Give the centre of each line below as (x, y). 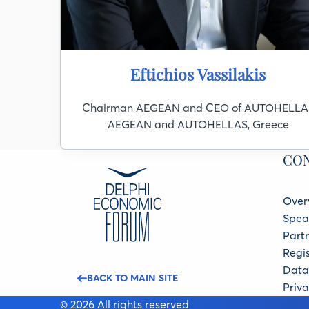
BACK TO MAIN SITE (132, 278)
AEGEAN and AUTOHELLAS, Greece (198, 124)
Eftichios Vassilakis (198, 74)
